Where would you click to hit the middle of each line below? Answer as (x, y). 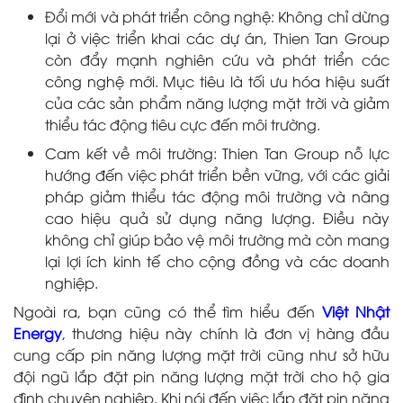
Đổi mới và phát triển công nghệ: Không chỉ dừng (217, 16)
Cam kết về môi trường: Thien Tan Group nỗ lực (217, 152)
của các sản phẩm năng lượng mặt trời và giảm (217, 102)
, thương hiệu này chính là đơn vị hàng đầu (226, 332)
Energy (38, 332)
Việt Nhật (356, 311)
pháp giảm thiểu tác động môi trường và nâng (217, 196)
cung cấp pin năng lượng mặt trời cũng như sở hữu (201, 354)
